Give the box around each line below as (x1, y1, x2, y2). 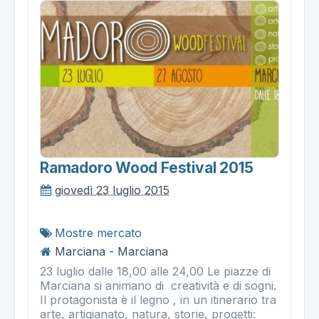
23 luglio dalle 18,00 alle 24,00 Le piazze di (40, 263, 271, 278)
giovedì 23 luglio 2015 (55, 182, 169, 197)
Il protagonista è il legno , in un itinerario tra (40, 292, 276, 307)
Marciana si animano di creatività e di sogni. (40, 278, 276, 293)
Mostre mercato (55, 225, 142, 240)
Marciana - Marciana (55, 244, 168, 258)
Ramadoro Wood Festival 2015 (40, 158, 253, 177)
